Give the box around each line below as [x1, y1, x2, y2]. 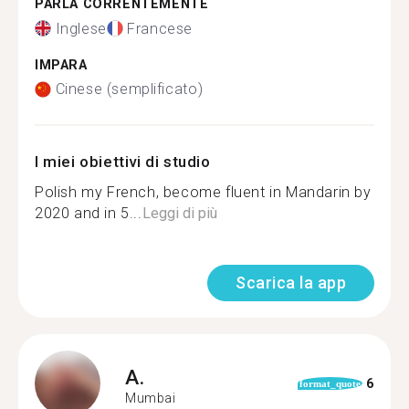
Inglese [55, 19, 107, 37]
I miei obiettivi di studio [35, 152, 211, 171]
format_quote [299, 378, 361, 389]
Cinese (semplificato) [55, 80, 204, 98]
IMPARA [35, 57, 88, 73]
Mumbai [125, 390, 176, 405]
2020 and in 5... [35, 204, 142, 222]
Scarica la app [236, 273, 346, 292]
